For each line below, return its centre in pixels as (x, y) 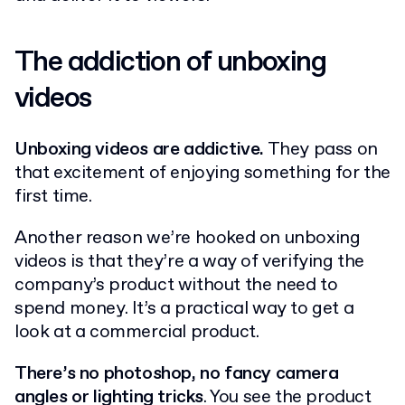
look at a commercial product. (137, 333)
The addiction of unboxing (170, 63)
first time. (53, 197)
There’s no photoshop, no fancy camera (177, 374)
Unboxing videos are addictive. (139, 150)
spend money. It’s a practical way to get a (184, 309)
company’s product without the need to (176, 286)
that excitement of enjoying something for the (203, 174)
